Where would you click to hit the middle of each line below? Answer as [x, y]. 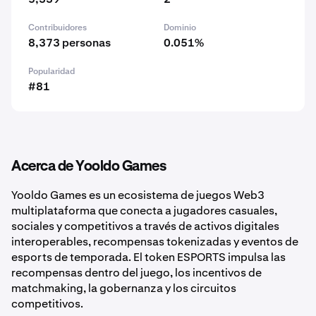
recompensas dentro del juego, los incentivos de [136, 273]
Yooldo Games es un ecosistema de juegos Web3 [138, 195]
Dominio [180, 28]
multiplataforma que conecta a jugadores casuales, [144, 211]
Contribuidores [57, 28]
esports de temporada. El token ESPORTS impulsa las [148, 257]
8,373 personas [69, 43]
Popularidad [51, 71]
